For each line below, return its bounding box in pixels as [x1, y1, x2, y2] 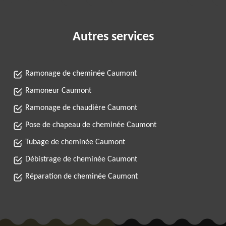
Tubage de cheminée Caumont [25, 138, 125, 146]
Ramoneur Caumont [25, 87, 91, 95]
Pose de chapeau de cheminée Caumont [25, 121, 156, 129]
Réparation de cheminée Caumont [25, 173, 138, 181]
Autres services [72, 30, 154, 44]
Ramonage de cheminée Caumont [25, 70, 137, 78]
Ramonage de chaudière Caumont [25, 104, 137, 112]
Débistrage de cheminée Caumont [25, 155, 137, 163]
